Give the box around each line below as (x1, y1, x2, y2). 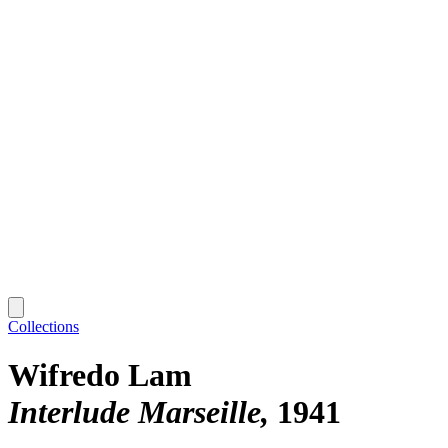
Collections (8, 317, 79, 335)
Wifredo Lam (8, 357, 192, 394)
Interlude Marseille (8, 394, 261, 431)
